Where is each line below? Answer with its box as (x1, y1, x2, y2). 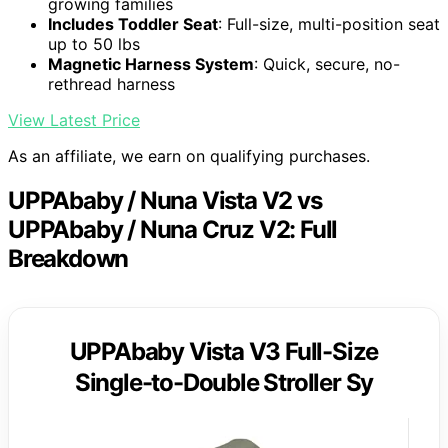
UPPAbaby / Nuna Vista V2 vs (8, 186, 322, 216)
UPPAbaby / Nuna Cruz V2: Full (8, 215, 338, 245)
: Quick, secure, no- (254, 54, 400, 75)
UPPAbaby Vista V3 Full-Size (69, 337, 379, 367)
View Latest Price (8, 110, 140, 131)
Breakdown (8, 244, 129, 274)
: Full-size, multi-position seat (218, 14, 440, 35)
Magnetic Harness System (48, 54, 254, 75)
